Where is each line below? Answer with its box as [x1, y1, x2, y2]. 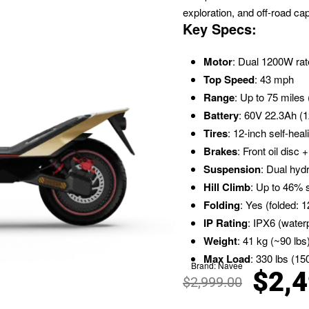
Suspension [203, 161, 261, 177]
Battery [203, 107, 239, 123]
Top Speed [203, 71, 255, 87]
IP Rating [203, 215, 248, 230]
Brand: [191, 259, 217, 271]
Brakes [203, 143, 238, 159]
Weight [203, 232, 238, 248]
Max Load [203, 250, 251, 266]
